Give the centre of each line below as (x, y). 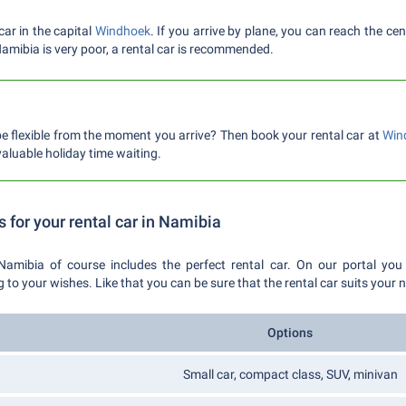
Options (290, 333)
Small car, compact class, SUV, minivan (290, 374)
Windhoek (122, 31)
